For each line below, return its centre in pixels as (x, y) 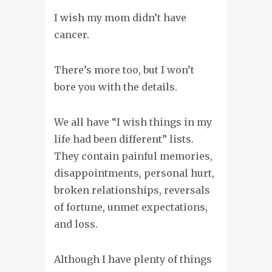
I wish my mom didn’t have (120, 18)
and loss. (76, 224)
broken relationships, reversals (132, 190)
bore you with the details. (116, 87)
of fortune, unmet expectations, (131, 207)
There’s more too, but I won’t (124, 70)
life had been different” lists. (124, 139)
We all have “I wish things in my (133, 122)
